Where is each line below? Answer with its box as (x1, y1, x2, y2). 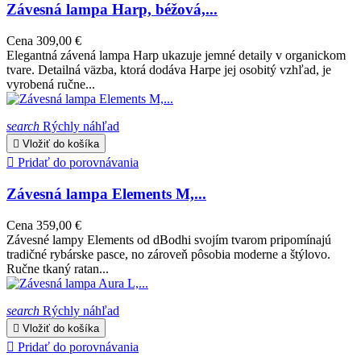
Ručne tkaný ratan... (6, 262, 109, 276)
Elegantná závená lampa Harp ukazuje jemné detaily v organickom (6, 48, 346, 62)
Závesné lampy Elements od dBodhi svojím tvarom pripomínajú (6, 233, 331, 247)
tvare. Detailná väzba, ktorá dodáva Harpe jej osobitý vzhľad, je (6, 62, 331, 77)
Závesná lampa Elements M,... (6, 185, 206, 203)
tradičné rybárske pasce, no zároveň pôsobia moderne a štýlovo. (6, 247, 330, 262)
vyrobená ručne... (6, 77, 95, 91)
